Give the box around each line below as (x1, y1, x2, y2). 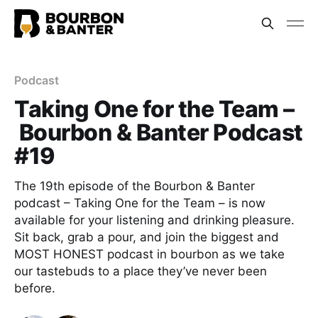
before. (14, 281, 55, 295)
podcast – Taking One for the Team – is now (14, 196, 265, 210)
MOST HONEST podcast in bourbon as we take (14, 247, 285, 261)
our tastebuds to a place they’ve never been (14, 264, 267, 278)
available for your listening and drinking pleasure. (14, 213, 295, 227)
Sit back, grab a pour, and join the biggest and (14, 230, 279, 244)
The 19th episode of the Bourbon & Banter (14, 179, 255, 193)
